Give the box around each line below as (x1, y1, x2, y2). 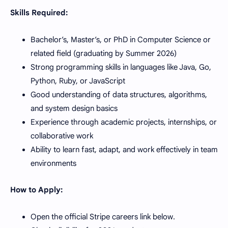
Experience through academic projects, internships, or (31, 117, 217, 127)
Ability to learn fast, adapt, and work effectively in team (31, 145, 218, 154)
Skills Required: (10, 8, 68, 17)
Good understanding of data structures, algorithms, (31, 90, 207, 99)
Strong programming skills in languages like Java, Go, (31, 62, 211, 72)
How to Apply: (10, 185, 63, 194)
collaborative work (31, 131, 93, 140)
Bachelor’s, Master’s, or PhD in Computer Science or (31, 35, 211, 44)
